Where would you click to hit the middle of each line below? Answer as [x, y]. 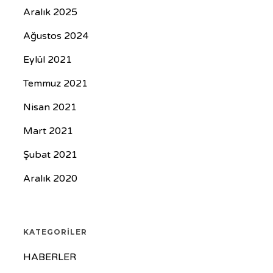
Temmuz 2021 [55, 83]
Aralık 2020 [50, 179]
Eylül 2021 [47, 60]
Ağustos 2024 [55, 36]
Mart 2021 [48, 131]
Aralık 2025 [50, 12]
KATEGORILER [55, 232]
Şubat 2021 [50, 155]
